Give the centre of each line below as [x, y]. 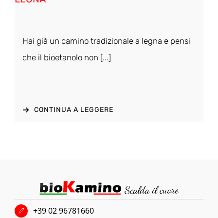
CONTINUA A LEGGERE [74, 110]
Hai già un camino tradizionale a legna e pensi [106, 41]
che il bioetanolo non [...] [66, 58]
